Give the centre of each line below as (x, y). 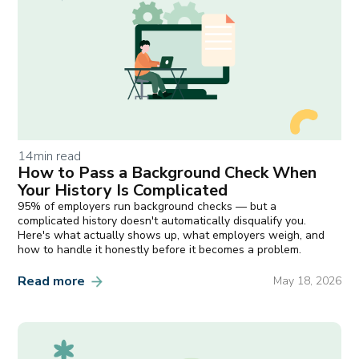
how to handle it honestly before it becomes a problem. (160, 249)
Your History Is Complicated (123, 190)
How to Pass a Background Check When (167, 172)
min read (58, 156)
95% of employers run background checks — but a (147, 206)
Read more (52, 282)
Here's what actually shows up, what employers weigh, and (171, 235)
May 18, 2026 (307, 281)
